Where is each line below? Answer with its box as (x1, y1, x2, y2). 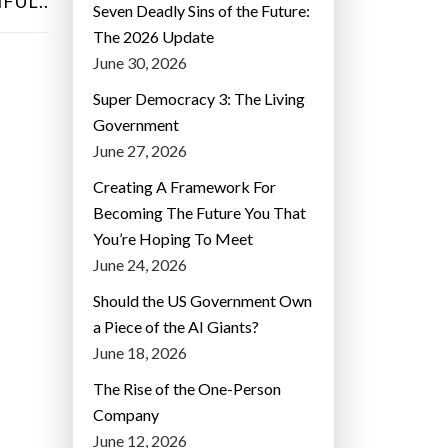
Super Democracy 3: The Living (93, 89, 305, 109)
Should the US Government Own (93, 291, 312, 311)
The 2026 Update (93, 27, 214, 47)
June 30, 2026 (93, 53, 187, 73)
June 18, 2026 (93, 343, 187, 363)
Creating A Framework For (93, 177, 276, 197)
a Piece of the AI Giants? (93, 317, 259, 337)
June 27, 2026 (93, 141, 187, 161)
